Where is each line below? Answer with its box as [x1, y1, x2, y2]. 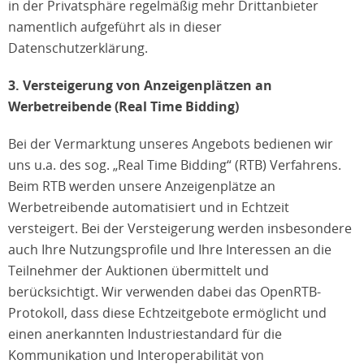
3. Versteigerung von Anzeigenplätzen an [8, 76, 272, 94]
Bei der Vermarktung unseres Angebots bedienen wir [8, 135, 333, 153]
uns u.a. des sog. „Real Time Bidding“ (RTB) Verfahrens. [8, 156, 341, 174]
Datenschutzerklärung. [8, 39, 148, 57]
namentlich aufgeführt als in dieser [8, 18, 222, 36]
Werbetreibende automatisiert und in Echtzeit [8, 198, 289, 216]
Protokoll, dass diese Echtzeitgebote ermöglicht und [8, 304, 327, 322]
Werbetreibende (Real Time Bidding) [8, 97, 239, 115]
